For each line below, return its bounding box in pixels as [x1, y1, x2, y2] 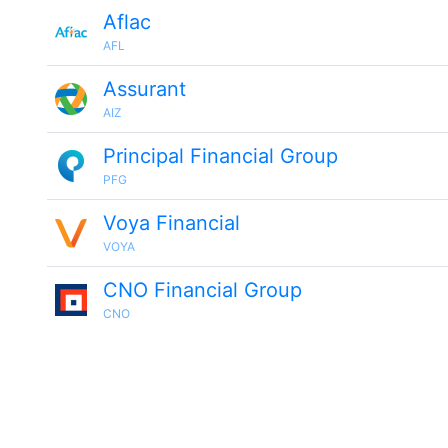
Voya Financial [103, 211, 240, 235]
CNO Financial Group [103, 278, 302, 302]
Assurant [103, 77, 186, 101]
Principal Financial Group [103, 144, 338, 168]
